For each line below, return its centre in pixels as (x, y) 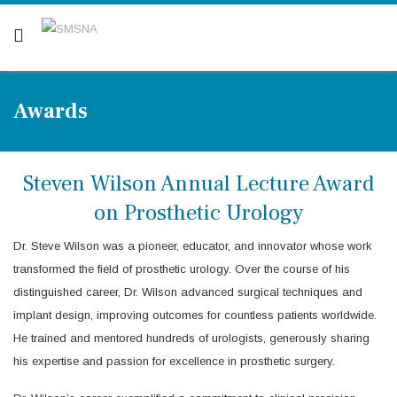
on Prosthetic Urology (198, 213)
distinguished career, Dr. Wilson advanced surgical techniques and (188, 292)
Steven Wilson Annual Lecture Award (198, 183)
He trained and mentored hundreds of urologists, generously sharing (191, 338)
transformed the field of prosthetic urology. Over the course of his (182, 269)
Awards (51, 111)
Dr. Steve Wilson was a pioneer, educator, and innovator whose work (193, 246)
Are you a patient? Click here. (198, 12)
